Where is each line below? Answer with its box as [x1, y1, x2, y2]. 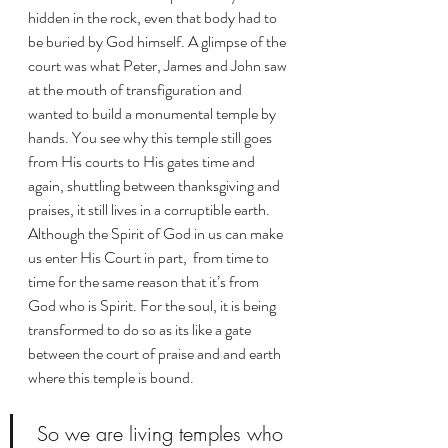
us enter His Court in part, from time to [28, 245, 272, 269]
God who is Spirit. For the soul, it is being [28, 293, 279, 317]
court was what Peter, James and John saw [28, 53, 290, 77]
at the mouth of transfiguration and [28, 77, 245, 101]
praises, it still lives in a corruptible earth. [28, 197, 276, 221]
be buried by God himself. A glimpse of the [28, 29, 289, 53]
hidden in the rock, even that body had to [28, 5, 280, 29]
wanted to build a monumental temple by [28, 101, 279, 125]
